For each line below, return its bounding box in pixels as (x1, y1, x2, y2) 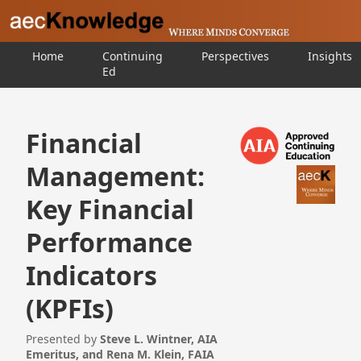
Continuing (102, 48, 163, 64)
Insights (308, 48, 352, 64)
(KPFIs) (26, 291, 114, 326)
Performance (26, 225, 193, 259)
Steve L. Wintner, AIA (100, 331, 218, 346)
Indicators (26, 258, 157, 293)
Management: (26, 159, 205, 193)
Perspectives (201, 48, 269, 64)
